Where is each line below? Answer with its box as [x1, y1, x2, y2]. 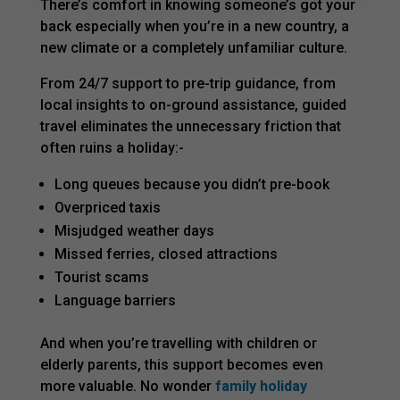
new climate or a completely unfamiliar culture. [39, 38, 347, 56]
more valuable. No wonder [39, 377, 215, 395]
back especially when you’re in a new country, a [39, 17, 349, 35]
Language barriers [54, 291, 176, 309]
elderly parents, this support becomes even [39, 355, 323, 373]
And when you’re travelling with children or [39, 334, 317, 352]
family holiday [214, 377, 307, 395]
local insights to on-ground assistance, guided [39, 96, 346, 113]
